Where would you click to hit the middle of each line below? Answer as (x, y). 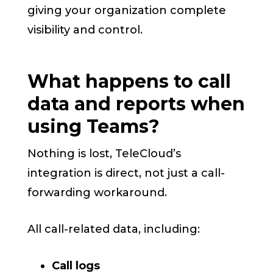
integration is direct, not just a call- (126, 173)
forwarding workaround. (97, 193)
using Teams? (94, 127)
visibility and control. (85, 30)
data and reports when (136, 104)
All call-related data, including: (114, 229)
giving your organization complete (127, 11)
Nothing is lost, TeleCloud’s (105, 154)
